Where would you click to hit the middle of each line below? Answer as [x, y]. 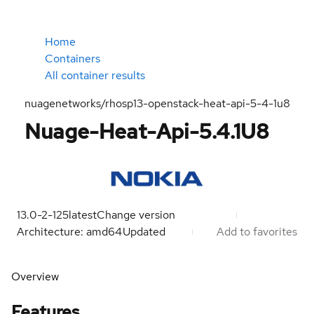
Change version [136, 215]
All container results [95, 75]
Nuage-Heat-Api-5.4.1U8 [146, 131]
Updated [145, 232]
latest [83, 215]
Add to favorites [257, 232]
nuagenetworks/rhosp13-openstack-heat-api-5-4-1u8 [157, 103]
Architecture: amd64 [69, 232]
